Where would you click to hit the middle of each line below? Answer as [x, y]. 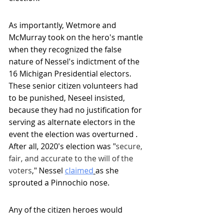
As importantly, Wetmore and [63, 25]
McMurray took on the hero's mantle [77, 38]
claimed [79, 171]
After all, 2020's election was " [62, 147]
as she [108, 171]
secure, [130, 147]
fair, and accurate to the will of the [72, 159]
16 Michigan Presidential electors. [71, 74]
